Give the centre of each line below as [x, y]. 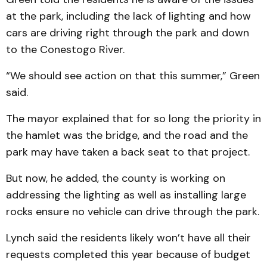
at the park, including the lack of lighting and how [128, 16]
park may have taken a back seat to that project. [128, 152]
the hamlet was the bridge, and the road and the [127, 135]
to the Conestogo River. [65, 49]
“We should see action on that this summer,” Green [133, 76]
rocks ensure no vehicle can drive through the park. [133, 212]
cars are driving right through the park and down [128, 33]
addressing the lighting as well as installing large [126, 195]
